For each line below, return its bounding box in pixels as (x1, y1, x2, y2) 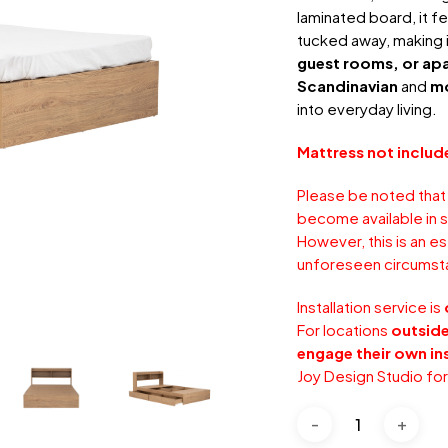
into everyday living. (297, 98, 438, 118)
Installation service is (297, 296, 445, 316)
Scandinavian (297, 75, 399, 95)
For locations (297, 319, 392, 339)
